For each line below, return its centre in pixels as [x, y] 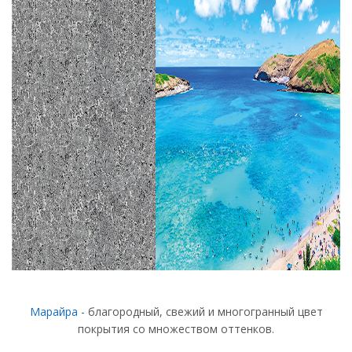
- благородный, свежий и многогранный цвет [200, 312]
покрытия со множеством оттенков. [176, 329]
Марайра [53, 312]
